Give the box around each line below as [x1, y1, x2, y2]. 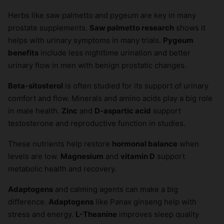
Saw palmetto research [89, 23, 174, 33]
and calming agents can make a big [53, 184, 178, 194]
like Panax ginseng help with [93, 197, 196, 207]
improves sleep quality [117, 209, 199, 219]
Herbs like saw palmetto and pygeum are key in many [8, 10, 196, 20]
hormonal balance [112, 139, 177, 149]
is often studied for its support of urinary [63, 81, 208, 91]
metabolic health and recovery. [8, 164, 116, 174]
